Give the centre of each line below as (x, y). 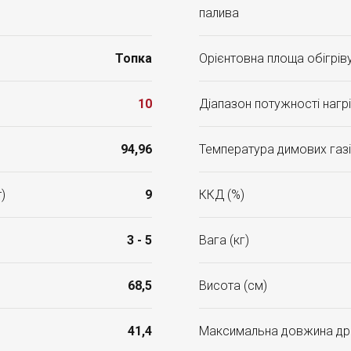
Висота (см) (233, 286)
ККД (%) (222, 195)
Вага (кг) (224, 240)
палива (219, 13)
